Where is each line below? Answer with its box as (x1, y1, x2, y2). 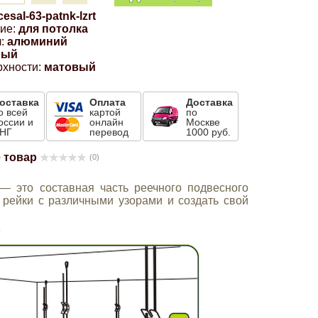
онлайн (89, 116, 124, 128)
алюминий (7, 35, 68, 48)
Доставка (186, 97, 234, 108)
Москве (186, 116, 221, 128)
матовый (44, 61, 97, 73)
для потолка (18, 23, 89, 35)
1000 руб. (186, 126, 231, 138)
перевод (89, 126, 129, 138)
